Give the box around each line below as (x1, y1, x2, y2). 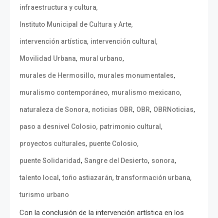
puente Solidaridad (19, 156, 81, 164)
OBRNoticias (153, 105, 194, 113)
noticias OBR (92, 105, 133, 113)
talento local (19, 173, 59, 182)
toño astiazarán (62, 173, 112, 182)
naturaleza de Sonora (19, 105, 89, 113)
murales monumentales (97, 71, 174, 79)
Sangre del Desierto (84, 156, 148, 164)
